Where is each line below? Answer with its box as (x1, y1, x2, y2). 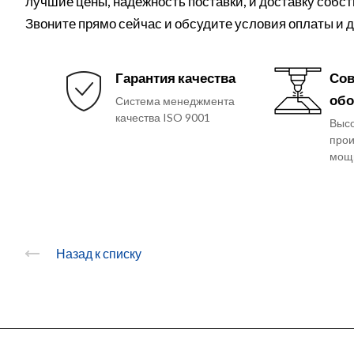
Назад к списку (56, 246, 141, 262)
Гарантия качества (115, 69, 235, 86)
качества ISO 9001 (115, 110, 210, 124)
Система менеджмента (115, 93, 235, 107)
